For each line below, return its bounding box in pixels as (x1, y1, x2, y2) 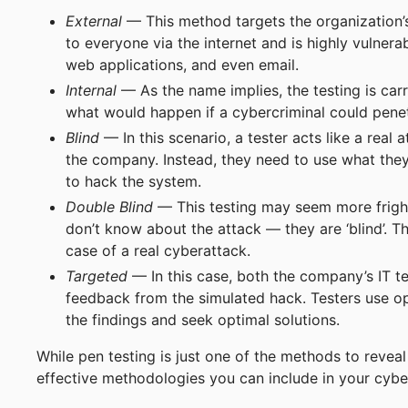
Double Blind (66, 198, 153, 217)
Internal (66, 81, 117, 100)
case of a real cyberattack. (66, 241, 250, 260)
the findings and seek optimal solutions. (66, 311, 340, 330)
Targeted (66, 267, 127, 286)
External (66, 12, 122, 31)
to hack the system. (66, 172, 201, 191)
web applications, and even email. (66, 56, 299, 75)
